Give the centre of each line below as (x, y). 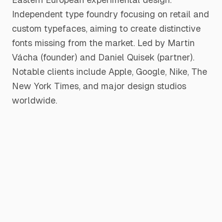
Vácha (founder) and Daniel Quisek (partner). (103, 57)
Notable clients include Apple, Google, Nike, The (110, 72)
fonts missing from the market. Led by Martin (103, 43)
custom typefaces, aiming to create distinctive (106, 28)
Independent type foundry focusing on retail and (111, 14)
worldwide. (34, 100)
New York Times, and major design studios (99, 86)
